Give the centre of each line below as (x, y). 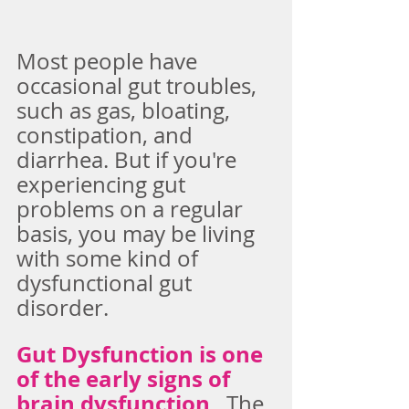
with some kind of (110, 258)
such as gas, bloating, (126, 110)
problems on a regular (132, 209)
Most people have (110, 61)
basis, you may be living (138, 233)
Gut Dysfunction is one (142, 354)
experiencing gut (104, 184)
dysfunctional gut (107, 283)
